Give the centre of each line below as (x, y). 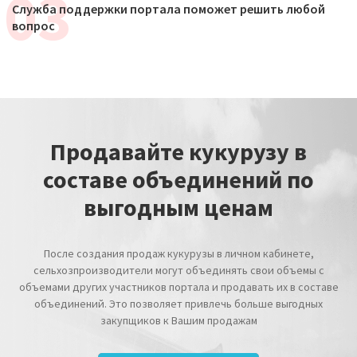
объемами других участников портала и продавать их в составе (178, 286)
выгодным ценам (178, 207)
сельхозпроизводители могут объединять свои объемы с (178, 270)
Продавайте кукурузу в (178, 151)
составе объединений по (178, 179)
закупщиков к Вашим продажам (178, 320)
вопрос (33, 25)
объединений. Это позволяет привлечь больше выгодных (178, 303)
